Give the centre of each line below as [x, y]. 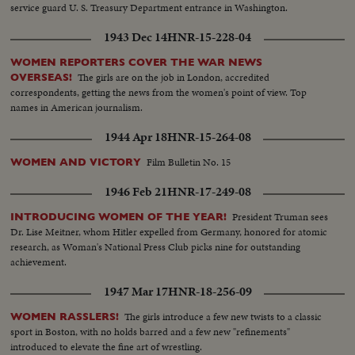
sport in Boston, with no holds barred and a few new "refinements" [151, 332]
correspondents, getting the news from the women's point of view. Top [159, 93]
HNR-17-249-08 [209, 192]
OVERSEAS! [42, 78]
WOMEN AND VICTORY [76, 162]
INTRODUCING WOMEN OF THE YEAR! [119, 217]
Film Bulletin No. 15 [189, 162]
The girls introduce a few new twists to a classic [223, 317]
